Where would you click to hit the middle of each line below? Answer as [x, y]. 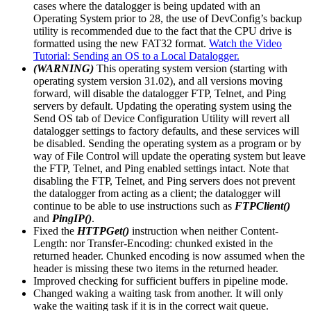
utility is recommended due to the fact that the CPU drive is [162, 31]
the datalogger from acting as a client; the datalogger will [157, 193]
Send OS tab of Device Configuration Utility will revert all [161, 118]
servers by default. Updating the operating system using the [162, 106]
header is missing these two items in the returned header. [156, 268]
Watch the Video [245, 43]
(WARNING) [65, 68]
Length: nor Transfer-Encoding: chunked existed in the [153, 243]
